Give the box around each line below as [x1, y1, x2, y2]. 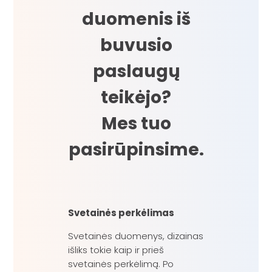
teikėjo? [101, 85, 171, 110]
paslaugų [92, 59, 180, 84]
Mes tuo [101, 111, 171, 136]
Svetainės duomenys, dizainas [68, 229, 204, 243]
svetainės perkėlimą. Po [68, 257, 174, 271]
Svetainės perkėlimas [68, 206, 175, 220]
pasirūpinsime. [68, 137, 204, 162]
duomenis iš [81, 7, 191, 32]
